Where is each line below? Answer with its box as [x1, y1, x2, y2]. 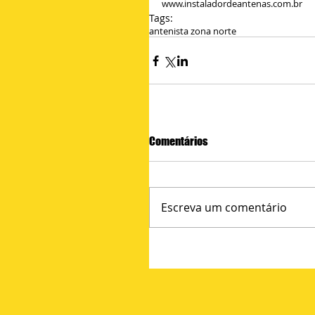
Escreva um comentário [161, 200, 287, 215]
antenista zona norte [149, 25, 236, 37]
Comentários [149, 134, 208, 148]
